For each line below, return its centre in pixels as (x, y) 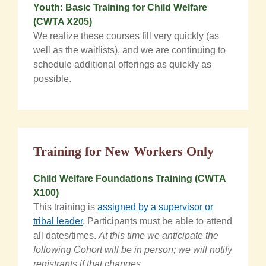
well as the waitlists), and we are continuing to (129, 50)
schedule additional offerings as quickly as (122, 64)
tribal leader (58, 221)
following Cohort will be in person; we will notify (133, 249)
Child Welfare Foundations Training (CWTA (129, 178)
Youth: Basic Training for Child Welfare (120, 7)
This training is (65, 207)
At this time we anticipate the (159, 235)
